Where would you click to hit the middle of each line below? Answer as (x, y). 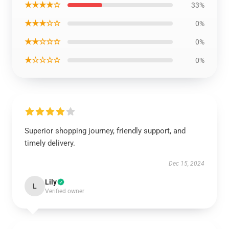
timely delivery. (50, 143)
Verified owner (65, 191)
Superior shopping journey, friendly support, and (105, 131)
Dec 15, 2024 (187, 164)
